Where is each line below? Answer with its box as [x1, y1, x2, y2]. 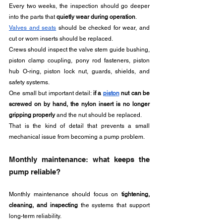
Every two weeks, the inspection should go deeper [9, 2, 150, 9]
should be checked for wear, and [56, 24, 150, 31]
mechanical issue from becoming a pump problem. [9, 133, 145, 140]
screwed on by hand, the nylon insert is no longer [9, 101, 150, 108]
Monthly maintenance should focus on [9, 191, 121, 198]
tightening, [121, 191, 150, 198]
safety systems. [9, 79, 50, 86]
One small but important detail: [9, 90, 93, 97]
